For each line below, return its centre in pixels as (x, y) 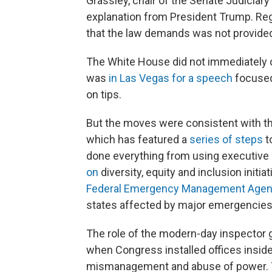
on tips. (104, 94)
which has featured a (138, 139)
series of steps (226, 139)
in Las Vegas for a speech (171, 78)
